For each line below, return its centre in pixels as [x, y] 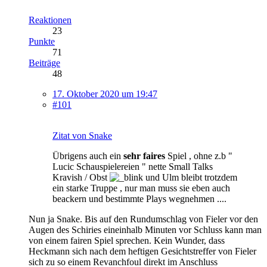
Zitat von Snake [82, 135]
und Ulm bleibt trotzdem [190, 177]
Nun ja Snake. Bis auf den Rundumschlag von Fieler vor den [143, 219]
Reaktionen [50, 20]
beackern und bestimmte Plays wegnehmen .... [139, 198]
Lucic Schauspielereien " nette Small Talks [133, 166]
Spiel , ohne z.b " [199, 156]
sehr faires [144, 156]
